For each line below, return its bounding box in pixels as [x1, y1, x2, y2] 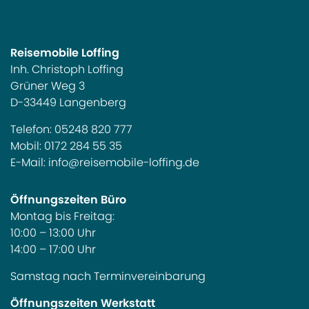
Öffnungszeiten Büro [10, 195, 126, 206]
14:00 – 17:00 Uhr [10, 244, 96, 255]
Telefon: [10, 124, 54, 135]
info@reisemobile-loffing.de [48, 157, 199, 168]
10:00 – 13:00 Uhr [10, 228, 96, 239]
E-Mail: [10, 157, 48, 168]
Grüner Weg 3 [10, 81, 85, 92]
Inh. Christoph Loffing [10, 64, 123, 75]
